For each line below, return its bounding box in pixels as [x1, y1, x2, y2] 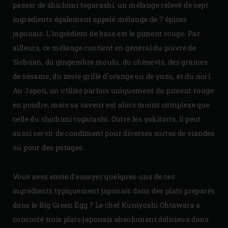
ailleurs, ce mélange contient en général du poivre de [13, 42, 196, 52]
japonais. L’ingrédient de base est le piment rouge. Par [13, 28, 200, 38]
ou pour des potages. [13, 142, 84, 152]
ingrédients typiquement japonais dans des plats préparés [13, 185, 215, 195]
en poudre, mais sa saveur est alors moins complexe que [13, 99, 210, 109]
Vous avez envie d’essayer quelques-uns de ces [13, 171, 175, 181]
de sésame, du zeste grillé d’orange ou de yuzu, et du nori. [13, 71, 212, 81]
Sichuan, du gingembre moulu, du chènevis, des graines [13, 56, 208, 67]
